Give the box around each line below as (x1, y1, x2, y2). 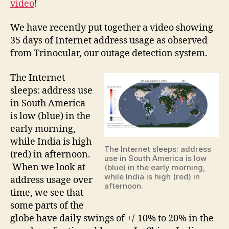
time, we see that (10, 187, 83, 199)
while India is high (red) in (104, 171, 200, 181)
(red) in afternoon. (10, 148, 90, 161)
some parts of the (10, 199, 84, 212)
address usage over (10, 174, 93, 186)
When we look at (10, 161, 85, 173)
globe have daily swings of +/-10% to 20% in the (10, 212, 214, 224)
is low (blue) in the (10, 110, 90, 122)
